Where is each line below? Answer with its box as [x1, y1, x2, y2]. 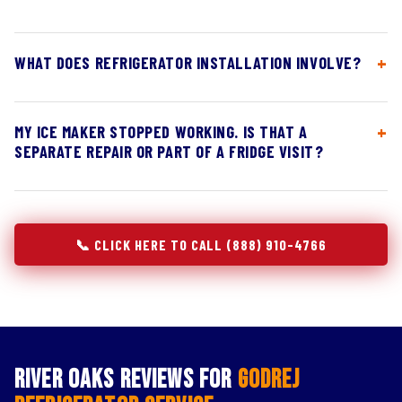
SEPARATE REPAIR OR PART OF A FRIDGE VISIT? [14, 142, 324, 162]
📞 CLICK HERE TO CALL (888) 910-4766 [75, 236, 327, 253]
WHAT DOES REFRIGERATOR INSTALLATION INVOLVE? [14, 53, 362, 73]
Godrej [237, 364, 301, 396]
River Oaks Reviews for [14, 364, 238, 396]
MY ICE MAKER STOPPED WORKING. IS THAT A [14, 122, 308, 142]
